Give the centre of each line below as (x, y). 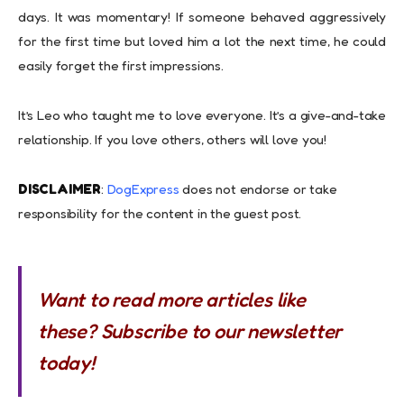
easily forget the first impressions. (121, 66)
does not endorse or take (258, 189)
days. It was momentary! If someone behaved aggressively (202, 17)
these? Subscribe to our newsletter (190, 331)
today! (66, 363)
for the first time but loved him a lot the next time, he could (202, 41)
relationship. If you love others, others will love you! (172, 140)
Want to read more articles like (172, 300)
